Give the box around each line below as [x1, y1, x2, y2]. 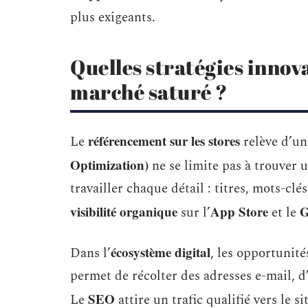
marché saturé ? [70, 78, 228, 106]
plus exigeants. [70, 8, 155, 27]
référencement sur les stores [88, 131, 240, 150]
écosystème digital [111, 243, 210, 261]
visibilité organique [70, 202, 177, 221]
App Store [210, 202, 268, 221]
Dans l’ [70, 243, 111, 263]
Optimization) [70, 155, 148, 174]
